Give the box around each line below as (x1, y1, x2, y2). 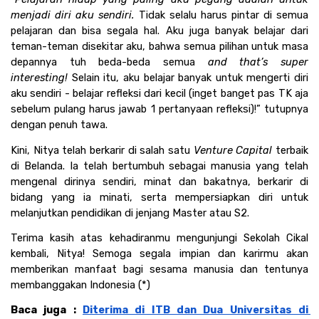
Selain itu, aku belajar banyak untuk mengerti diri (68, 71, 308, 85)
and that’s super (207, 56, 309, 69)
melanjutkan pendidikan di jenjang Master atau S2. (11, 206, 249, 219)
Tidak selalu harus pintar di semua (139, 9, 308, 22)
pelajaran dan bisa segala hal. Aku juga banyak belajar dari (11, 24, 308, 38)
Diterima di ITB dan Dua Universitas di (83, 303, 308, 317)
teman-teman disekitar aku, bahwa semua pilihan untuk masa (11, 40, 308, 53)
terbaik (272, 143, 309, 157)
